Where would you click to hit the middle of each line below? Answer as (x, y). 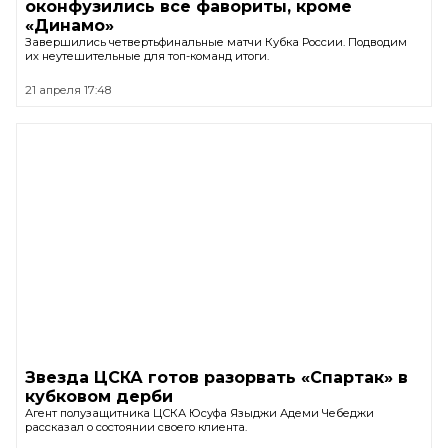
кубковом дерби (99, 397)
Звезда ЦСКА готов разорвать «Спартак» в (216, 378)
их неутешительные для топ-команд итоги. (147, 55)
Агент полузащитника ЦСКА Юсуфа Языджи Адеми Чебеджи (199, 413)
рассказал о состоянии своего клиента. (136, 427)
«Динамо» (69, 25)
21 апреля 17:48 (68, 89)
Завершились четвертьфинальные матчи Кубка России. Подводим (216, 41)
